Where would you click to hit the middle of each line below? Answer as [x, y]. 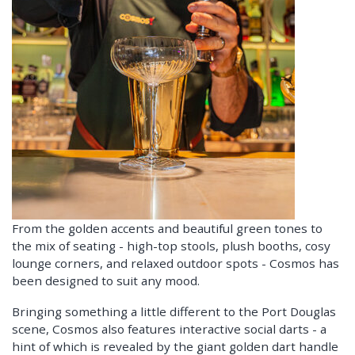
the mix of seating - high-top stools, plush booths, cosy [171, 245]
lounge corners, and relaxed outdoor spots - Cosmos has [176, 263]
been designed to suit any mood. [106, 280]
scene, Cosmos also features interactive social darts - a [169, 328]
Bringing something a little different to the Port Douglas [174, 311]
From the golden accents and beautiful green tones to [167, 228]
